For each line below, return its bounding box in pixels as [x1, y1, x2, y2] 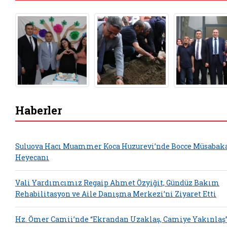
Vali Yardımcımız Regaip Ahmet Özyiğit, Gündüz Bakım [15, 178, 219, 188]
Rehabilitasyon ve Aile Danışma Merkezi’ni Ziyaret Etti [15, 189, 216, 199]
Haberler [15, 102, 62, 118]
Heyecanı [15, 153, 49, 163]
